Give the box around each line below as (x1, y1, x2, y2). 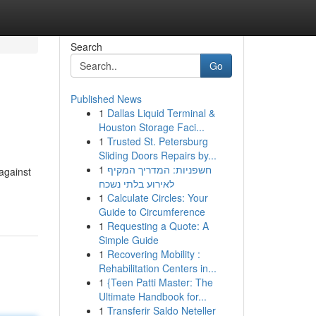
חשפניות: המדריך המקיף (107, 162, 212, 176)
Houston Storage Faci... (98, 120, 205, 134)
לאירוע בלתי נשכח (98, 176, 174, 190)
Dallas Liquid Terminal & (107, 106, 215, 120)
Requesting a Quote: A (107, 219, 209, 233)
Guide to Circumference (98, 205, 205, 219)
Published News (70, 92, 142, 106)
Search (70, 39, 102, 54)
